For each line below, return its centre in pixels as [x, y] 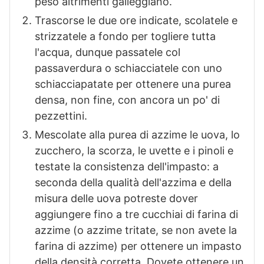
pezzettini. [61, 116]
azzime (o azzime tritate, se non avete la [136, 230]
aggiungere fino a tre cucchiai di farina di [136, 214]
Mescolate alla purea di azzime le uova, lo [137, 135]
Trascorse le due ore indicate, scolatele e [136, 21]
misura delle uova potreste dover [116, 199]
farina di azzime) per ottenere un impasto [138, 246]
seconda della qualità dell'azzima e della [133, 183]
